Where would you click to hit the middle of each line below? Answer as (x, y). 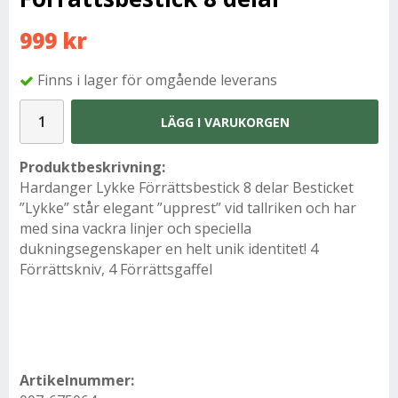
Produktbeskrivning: (92, 167)
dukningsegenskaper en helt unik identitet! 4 (169, 249)
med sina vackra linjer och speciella (135, 229)
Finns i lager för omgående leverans (157, 80)
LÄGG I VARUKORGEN (225, 122)
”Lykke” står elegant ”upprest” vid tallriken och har (188, 208)
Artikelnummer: (77, 381)
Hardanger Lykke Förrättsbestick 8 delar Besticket (187, 188)
